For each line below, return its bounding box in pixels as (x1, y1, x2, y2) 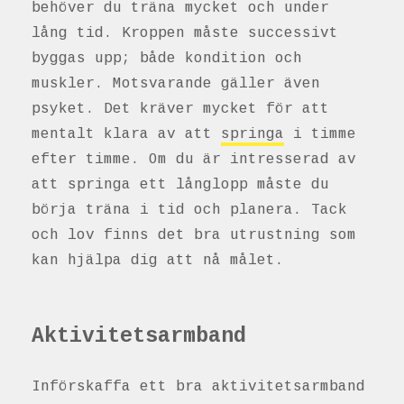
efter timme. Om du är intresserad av (32, 151, 356, 169)
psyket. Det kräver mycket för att (32, 101, 329, 118)
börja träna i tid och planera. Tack (32, 202, 347, 219)
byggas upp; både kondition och (32, 50, 302, 68)
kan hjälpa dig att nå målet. (32, 252, 284, 270)
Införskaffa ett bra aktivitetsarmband (32, 379, 365, 396)
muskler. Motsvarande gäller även (32, 76, 320, 93)
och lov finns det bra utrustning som (32, 227, 356, 244)
